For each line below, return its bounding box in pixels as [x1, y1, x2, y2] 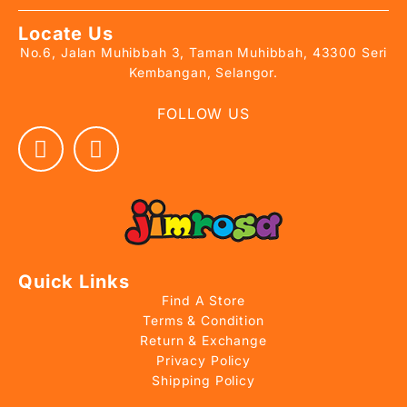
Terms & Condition [143, 313, 264, 329]
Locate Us [18, 23, 114, 45]
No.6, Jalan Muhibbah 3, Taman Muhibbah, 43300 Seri [19, 45, 388, 61]
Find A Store [162, 293, 245, 309]
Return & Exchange [140, 333, 267, 349]
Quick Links [18, 271, 130, 293]
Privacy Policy [156, 352, 251, 369]
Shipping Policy [152, 372, 255, 389]
